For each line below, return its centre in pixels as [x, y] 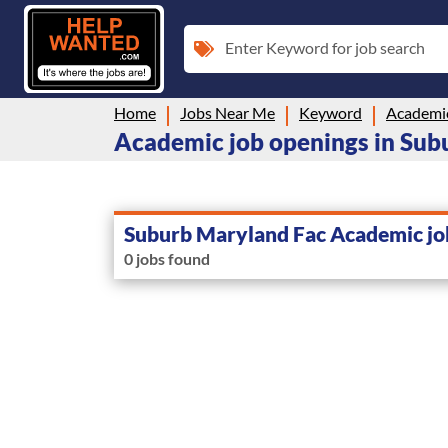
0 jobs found [167, 258]
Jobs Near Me [227, 112]
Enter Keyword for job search [325, 47]
